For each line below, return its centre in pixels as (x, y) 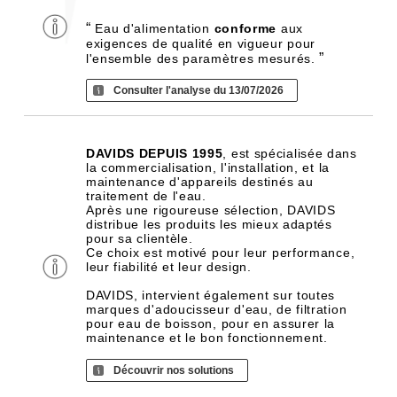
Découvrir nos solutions (173, 370)
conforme (245, 28)
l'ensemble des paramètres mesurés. (202, 58)
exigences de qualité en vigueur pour (201, 43)
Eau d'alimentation (152, 28)
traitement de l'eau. (146, 196)
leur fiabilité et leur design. (168, 267)
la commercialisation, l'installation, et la (207, 167)
